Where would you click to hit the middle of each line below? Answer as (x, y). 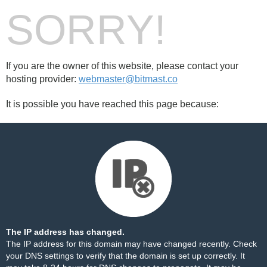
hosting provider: (42, 79)
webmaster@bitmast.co (128, 79)
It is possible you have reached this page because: (112, 104)
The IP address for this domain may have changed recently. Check (131, 244)
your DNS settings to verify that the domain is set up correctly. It (125, 256)
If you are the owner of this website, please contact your (122, 66)
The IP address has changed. (65, 232)
